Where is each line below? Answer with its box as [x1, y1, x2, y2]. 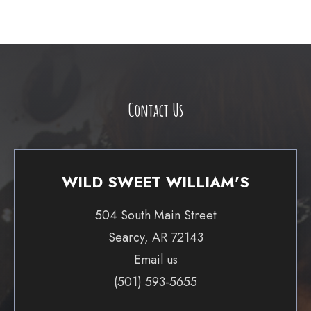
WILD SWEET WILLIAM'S [62, 170, 249, 193]
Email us [133, 250, 178, 269]
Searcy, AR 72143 [108, 228, 203, 246]
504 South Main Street [94, 205, 217, 224]
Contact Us [128, 98, 183, 121]
